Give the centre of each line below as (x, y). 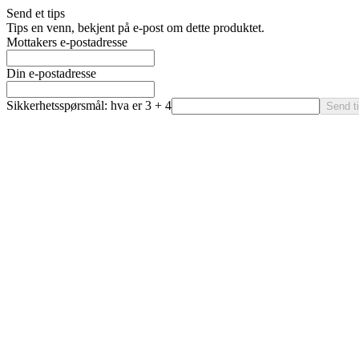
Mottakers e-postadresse (67, 42)
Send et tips (36, 13)
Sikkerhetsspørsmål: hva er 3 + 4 (89, 105)
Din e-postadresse (51, 73)
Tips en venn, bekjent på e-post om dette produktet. (135, 28)
